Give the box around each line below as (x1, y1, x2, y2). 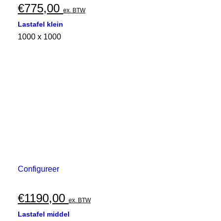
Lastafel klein (18, 20, 63, 29)
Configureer (18, 165, 59, 174)
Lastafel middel (18, 210, 70, 219)
